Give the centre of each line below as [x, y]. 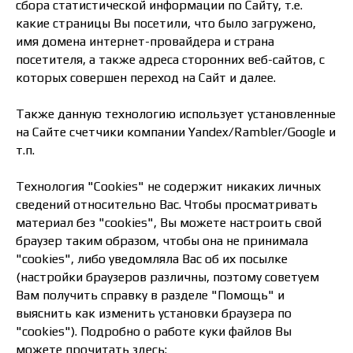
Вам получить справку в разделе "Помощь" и [150, 295]
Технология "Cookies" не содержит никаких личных [168, 186]
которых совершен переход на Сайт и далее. [146, 78]
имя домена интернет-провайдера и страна [145, 41]
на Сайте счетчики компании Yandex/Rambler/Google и [176, 132]
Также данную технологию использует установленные [176, 114]
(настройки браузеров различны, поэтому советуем [167, 277]
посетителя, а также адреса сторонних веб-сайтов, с [170, 59]
